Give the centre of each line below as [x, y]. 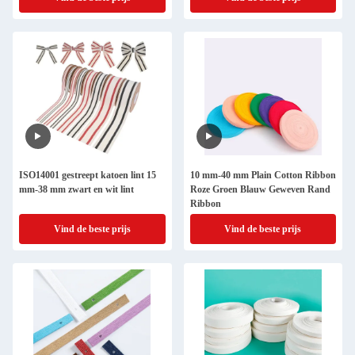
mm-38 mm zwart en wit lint [76, 189]
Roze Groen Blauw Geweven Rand [260, 189]
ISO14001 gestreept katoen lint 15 [88, 175]
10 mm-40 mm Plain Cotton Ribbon [263, 175]
